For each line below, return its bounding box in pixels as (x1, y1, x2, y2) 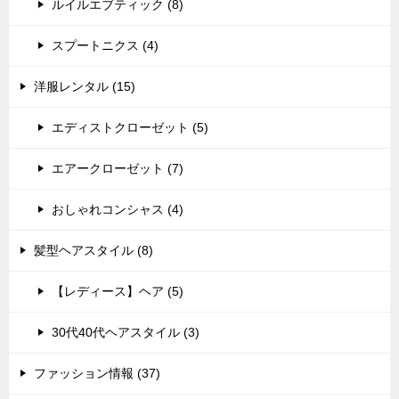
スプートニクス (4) (52, 38, 159, 53)
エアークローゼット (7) (52, 161, 183, 175)
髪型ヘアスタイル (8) (34, 243, 153, 257)
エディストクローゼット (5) (52, 120, 208, 134)
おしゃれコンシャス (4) (52, 202, 183, 216)
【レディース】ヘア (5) (52, 284, 183, 298)
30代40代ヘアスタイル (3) (52, 325, 199, 339)
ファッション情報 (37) (34, 366, 160, 380)
